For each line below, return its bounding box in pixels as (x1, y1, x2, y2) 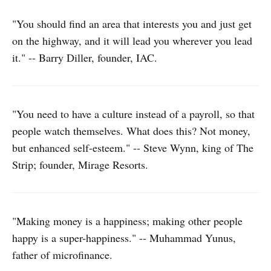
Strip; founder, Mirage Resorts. (12, 157, 148, 172)
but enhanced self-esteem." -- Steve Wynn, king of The (12, 140, 253, 155)
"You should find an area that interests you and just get (12, 16, 252, 31)
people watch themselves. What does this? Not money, (12, 123, 250, 138)
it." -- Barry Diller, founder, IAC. (12, 50, 157, 65)
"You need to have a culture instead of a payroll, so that (12, 106, 255, 121)
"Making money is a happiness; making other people (12, 214, 243, 228)
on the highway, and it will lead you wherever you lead (12, 33, 252, 48)
